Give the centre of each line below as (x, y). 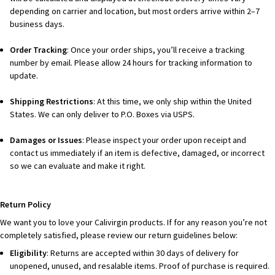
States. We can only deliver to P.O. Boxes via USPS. (103, 114)
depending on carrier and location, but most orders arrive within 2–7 (135, 11)
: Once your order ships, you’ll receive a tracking (156, 50)
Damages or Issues (46, 140)
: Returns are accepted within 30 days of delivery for (143, 253)
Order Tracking (39, 50)
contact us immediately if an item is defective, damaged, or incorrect (137, 153)
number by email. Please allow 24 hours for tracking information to (131, 63)
